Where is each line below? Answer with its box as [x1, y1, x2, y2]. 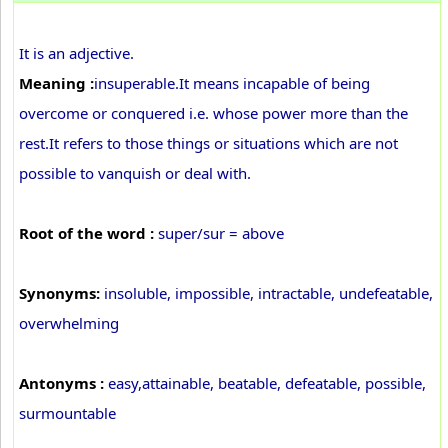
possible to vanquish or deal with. [19, 163, 251, 183]
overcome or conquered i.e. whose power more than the [19, 103, 408, 123]
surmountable [19, 403, 116, 423]
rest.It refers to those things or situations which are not [19, 133, 398, 153]
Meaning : [19, 73, 94, 93]
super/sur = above [154, 223, 284, 243]
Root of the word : [19, 223, 154, 243]
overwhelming [19, 313, 119, 333]
